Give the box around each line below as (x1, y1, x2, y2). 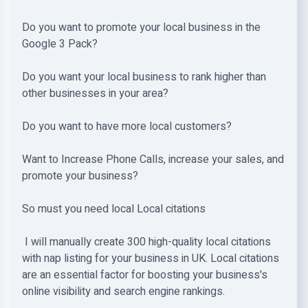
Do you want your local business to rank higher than (22, 69, 266, 85)
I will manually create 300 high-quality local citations (22, 234, 271, 250)
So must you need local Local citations (22, 201, 208, 217)
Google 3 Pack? (22, 36, 98, 52)
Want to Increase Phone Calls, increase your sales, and (22, 151, 284, 168)
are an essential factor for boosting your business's (22, 267, 267, 283)
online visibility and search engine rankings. (22, 283, 225, 300)
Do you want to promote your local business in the (22, 19, 261, 36)
